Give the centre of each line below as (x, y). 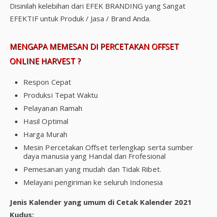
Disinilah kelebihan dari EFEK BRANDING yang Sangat (98, 6)
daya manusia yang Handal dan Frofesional (94, 156)
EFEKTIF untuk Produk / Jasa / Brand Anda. (80, 18)
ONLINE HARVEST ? (45, 61)
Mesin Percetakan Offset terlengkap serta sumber (108, 147)
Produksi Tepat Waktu (61, 95)
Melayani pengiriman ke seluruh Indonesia (93, 182)
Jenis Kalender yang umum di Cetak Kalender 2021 (101, 202)
